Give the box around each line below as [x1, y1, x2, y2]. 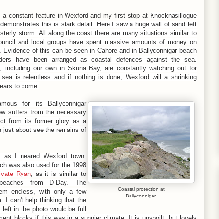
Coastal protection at [118, 186, 165, 192]
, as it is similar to [30, 170, 86, 177]
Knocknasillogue [150, 11, 197, 19]
